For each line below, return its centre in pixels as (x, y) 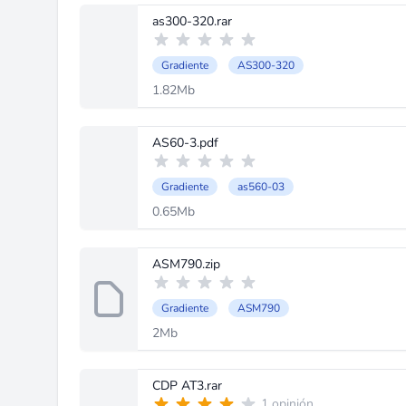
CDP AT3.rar (187, 386)
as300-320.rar (192, 21)
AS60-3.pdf (185, 143)
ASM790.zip (186, 264)
